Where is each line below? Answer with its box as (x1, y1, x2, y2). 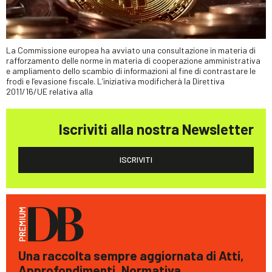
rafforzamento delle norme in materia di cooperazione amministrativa (6, 55, 260, 66)
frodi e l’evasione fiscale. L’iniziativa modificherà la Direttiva (6, 75, 225, 86)
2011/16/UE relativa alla (6, 86, 93, 97)
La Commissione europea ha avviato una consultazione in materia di (6, 44, 256, 55)
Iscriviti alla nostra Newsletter (59, 120, 254, 138)
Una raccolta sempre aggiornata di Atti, (18, 247, 244, 263)
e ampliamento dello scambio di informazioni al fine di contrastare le (6, 65, 256, 76)
